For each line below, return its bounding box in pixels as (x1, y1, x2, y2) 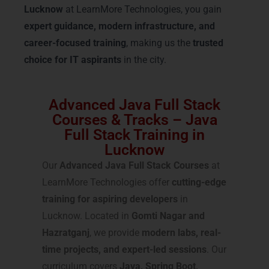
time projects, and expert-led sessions (42, 244, 207, 256)
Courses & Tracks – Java (52, 111, 217, 129)
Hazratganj (42, 227, 89, 239)
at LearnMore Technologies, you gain (63, 4, 222, 16)
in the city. (121, 54, 166, 66)
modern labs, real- (142, 227, 221, 239)
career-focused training (24, 37, 126, 49)
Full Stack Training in (64, 126, 205, 144)
